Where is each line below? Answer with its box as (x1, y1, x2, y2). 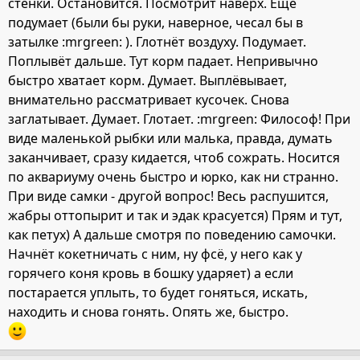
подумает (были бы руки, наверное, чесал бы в (8, 14, 303, 32)
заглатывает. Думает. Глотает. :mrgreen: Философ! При (8, 110, 350, 129)
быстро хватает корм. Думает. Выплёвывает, (8, 72, 287, 90)
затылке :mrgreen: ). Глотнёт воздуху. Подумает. (8, 33, 306, 51)
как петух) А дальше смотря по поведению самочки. (8, 226, 336, 244)
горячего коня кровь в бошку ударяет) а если (8, 264, 293, 283)
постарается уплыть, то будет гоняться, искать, (8, 284, 308, 302)
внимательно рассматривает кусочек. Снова (8, 91, 289, 109)
